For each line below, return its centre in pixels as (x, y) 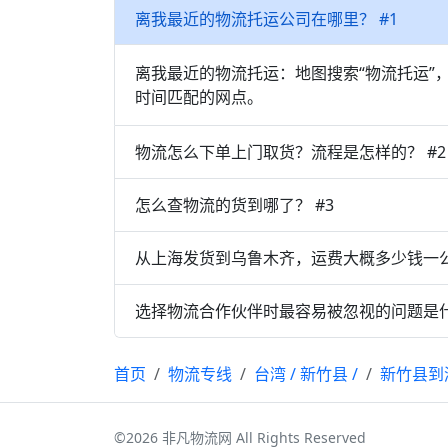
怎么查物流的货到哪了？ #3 (234, 204)
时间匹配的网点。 (199, 97)
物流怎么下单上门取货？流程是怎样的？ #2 (290, 151)
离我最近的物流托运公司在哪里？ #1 (266, 18)
